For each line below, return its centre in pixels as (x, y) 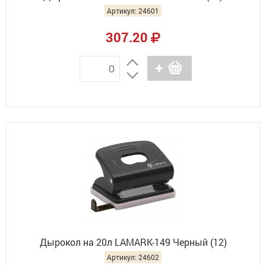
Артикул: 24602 (133, 257)
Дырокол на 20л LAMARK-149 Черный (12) (133, 242)
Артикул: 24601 (133, 11)
